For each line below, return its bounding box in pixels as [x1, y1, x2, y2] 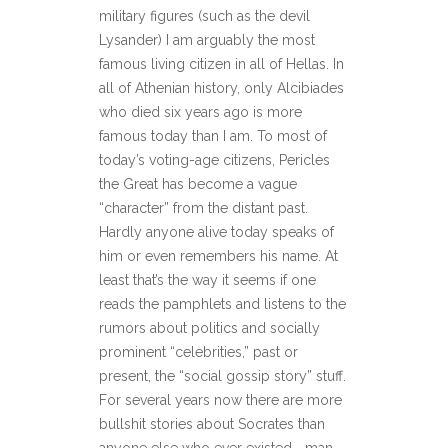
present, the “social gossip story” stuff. [99, 368, 346, 385]
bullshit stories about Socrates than [99, 416, 325, 433]
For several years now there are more [99, 392, 342, 409]
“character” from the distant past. [99, 200, 308, 217]
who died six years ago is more [99, 104, 302, 121]
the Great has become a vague [99, 176, 297, 193]
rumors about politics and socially [99, 320, 320, 337]
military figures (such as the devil [99, 8, 310, 25]
